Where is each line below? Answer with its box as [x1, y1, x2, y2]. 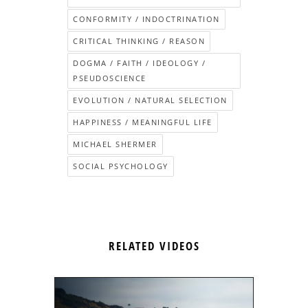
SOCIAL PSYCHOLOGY [73, 161, 168, 172]
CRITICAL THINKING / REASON [73, 36, 205, 47]
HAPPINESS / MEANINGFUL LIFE [73, 117, 212, 128]
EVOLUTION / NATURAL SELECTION [73, 95, 228, 106]
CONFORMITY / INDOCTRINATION [73, 14, 220, 25]
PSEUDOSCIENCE [73, 73, 146, 84]
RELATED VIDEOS [108, 238, 200, 254]
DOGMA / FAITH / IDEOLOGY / [73, 58, 206, 69]
